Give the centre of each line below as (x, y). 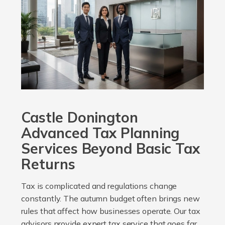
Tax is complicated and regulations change (99, 186)
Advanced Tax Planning (100, 133)
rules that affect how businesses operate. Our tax (111, 211)
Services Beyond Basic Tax (110, 149)
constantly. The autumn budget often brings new (110, 199)
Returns (48, 164)
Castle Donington (80, 118)
